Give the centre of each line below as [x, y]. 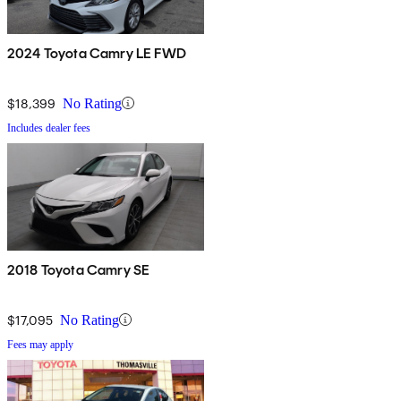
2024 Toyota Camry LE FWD [97, 53]
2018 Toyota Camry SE [79, 269]
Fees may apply [40, 344]
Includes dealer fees [49, 128]
